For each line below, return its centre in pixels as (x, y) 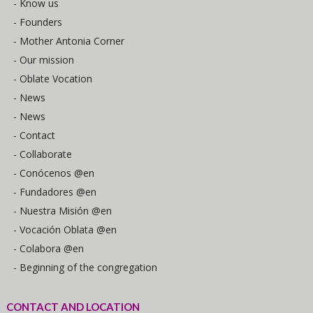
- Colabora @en (48, 249)
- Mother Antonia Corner (68, 41)
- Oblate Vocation (52, 79)
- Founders (37, 22)
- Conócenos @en (53, 173)
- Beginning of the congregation (85, 268)
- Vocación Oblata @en (65, 230)
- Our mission (43, 60)
